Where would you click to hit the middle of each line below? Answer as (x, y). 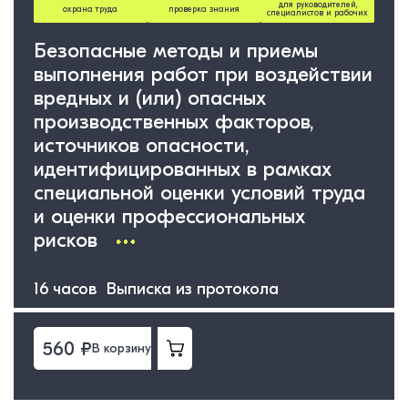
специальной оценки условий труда (199, 193)
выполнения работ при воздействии (203, 74)
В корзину (121, 349)
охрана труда (91, 9)
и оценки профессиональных (169, 216)
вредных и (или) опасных (149, 98)
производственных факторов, (173, 122)
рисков (68, 240)
